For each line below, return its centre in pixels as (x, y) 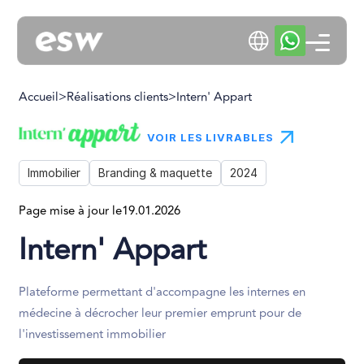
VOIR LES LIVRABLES (210, 138)
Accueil (38, 97)
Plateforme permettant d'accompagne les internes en (162, 292)
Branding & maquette (155, 173)
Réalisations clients (117, 97)
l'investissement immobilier (92, 335)
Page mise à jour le (70, 211)
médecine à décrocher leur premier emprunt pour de (160, 314)
